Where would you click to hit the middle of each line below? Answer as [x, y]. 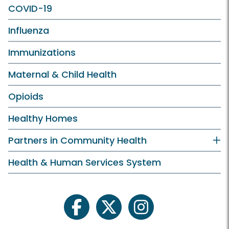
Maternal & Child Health [62, 74]
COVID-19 [30, 8]
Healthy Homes [43, 118]
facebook [96, 212]
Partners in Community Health [77, 140]
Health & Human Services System [85, 162]
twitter [122, 212]
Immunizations [42, 52]
